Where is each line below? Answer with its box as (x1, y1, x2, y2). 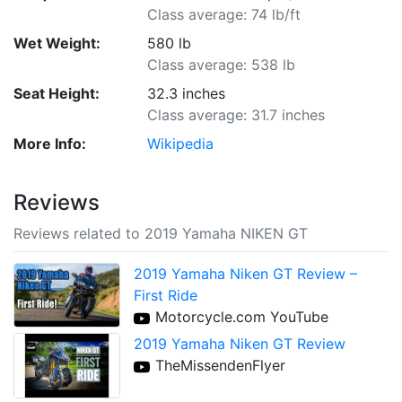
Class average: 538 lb (147, 56, 296, 74)
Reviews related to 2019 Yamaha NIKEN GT (13, 224, 308, 242)
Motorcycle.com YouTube (155, 308, 329, 326)
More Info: (13, 135, 86, 153)
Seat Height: (13, 84, 100, 102)
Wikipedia (147, 135, 214, 153)
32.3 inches (147, 84, 226, 102)
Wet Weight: (13, 34, 100, 52)
